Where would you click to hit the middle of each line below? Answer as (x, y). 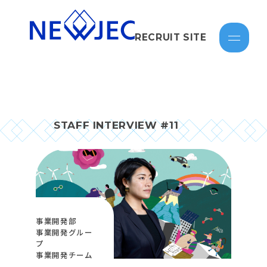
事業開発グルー (64, 232)
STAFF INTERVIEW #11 (116, 125)
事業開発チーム (64, 254)
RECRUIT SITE (171, 37)
